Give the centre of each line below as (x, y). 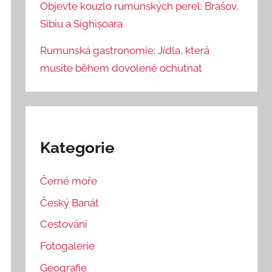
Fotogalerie (68, 246)
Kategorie (78, 148)
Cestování (64, 224)
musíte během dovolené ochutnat (121, 68)
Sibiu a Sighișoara (82, 24)
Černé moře (69, 181)
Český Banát (70, 202)
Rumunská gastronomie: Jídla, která (125, 50)
